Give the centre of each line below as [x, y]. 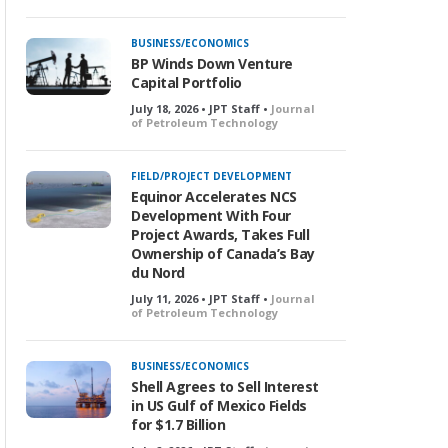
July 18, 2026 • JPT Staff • [201, 108]
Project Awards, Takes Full [220, 234]
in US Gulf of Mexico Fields [219, 405]
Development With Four [211, 215]
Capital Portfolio [186, 82]
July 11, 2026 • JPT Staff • [201, 298]
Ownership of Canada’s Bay [223, 253]
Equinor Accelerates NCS [214, 196]
